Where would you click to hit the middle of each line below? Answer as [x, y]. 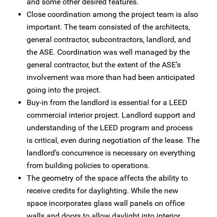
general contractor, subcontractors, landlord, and [109, 40]
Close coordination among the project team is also [112, 15]
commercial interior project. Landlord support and [111, 115]
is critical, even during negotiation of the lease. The [113, 140]
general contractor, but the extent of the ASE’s [104, 65]
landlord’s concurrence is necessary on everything [111, 153]
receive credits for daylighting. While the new [102, 191]
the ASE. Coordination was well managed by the [108, 52]
